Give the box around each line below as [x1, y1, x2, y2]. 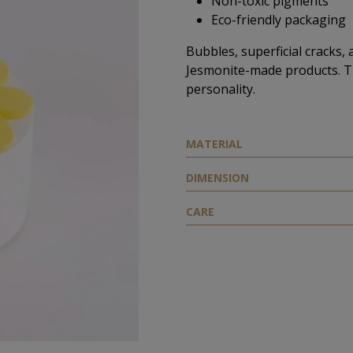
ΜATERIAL [186, 136, 243, 151]
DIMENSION [186, 170, 249, 185]
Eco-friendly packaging [211, 11, 346, 28]
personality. [186, 80, 255, 98]
